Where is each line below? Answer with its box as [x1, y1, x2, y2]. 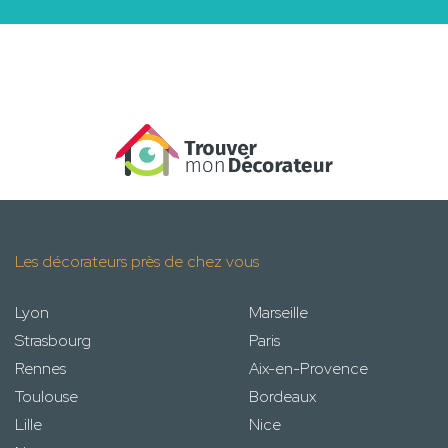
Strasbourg [15, 329, 91, 351]
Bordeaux [249, 385, 316, 407]
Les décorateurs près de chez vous [15, 250, 259, 272]
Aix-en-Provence [249, 357, 368, 379]
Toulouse [15, 385, 78, 407]
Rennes [15, 357, 66, 379]
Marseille [249, 301, 308, 323]
